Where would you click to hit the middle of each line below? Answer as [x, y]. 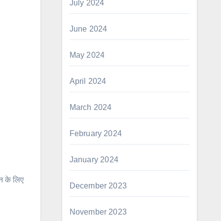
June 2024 [88, 29]
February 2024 [96, 133]
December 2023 [98, 186]
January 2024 [94, 160]
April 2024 [88, 81]
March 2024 [91, 107]
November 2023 [98, 212]
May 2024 [87, 55]
